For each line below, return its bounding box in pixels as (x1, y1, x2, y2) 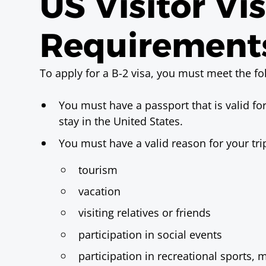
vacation (78, 183, 121, 199)
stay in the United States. (59, 113, 183, 129)
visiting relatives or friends (78, 205, 211, 220)
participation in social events (78, 226, 222, 242)
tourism (78, 162, 118, 178)
